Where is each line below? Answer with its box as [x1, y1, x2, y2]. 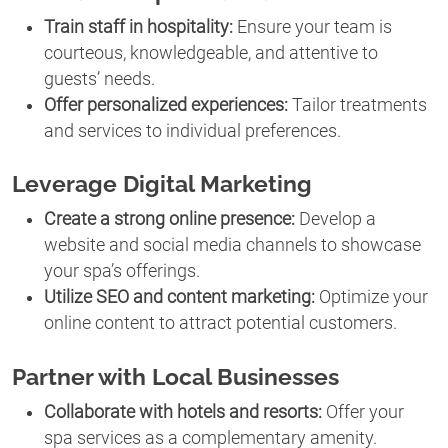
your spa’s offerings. [44, 261, 200, 282]
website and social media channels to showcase [44, 235, 421, 256]
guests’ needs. [44, 68, 155, 89]
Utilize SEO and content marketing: [44, 287, 315, 308]
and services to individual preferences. [44, 120, 341, 141]
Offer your [322, 401, 404, 422]
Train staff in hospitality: [44, 16, 233, 37]
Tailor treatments [288, 94, 427, 115]
